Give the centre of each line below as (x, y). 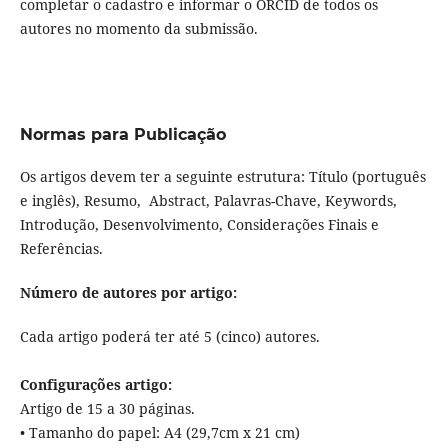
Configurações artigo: (95, 385)
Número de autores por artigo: (128, 293)
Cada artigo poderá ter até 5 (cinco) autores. (169, 337)
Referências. (61, 249)
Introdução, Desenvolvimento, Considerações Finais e (199, 225)
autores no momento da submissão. (140, 29)
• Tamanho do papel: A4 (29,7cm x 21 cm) (159, 433)
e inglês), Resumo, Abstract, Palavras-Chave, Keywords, (208, 201)
